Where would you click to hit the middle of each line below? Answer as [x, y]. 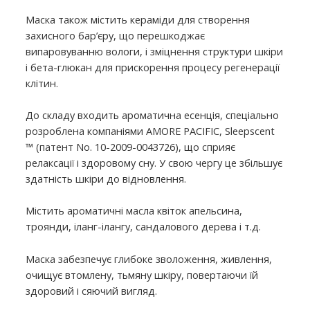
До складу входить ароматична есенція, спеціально [153, 115]
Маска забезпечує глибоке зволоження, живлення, [149, 258]
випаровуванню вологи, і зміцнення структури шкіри [155, 51]
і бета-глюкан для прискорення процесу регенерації [153, 67]
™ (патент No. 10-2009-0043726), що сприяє [131, 147]
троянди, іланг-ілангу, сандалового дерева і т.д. [144, 227]
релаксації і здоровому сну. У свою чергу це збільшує [154, 163]
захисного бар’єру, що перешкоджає [116, 35]
